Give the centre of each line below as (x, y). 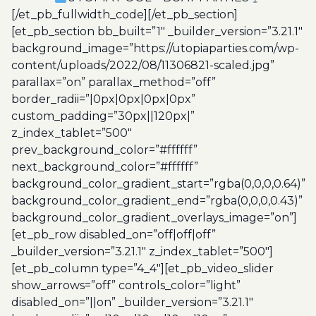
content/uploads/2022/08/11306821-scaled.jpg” (143, 65)
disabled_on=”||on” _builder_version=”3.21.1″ (132, 302)
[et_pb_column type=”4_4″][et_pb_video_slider (142, 268)
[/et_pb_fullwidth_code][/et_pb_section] (124, 14)
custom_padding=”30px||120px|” (103, 116)
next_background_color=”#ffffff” (105, 167)
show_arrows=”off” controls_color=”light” (126, 285)
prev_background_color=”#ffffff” (104, 150)
